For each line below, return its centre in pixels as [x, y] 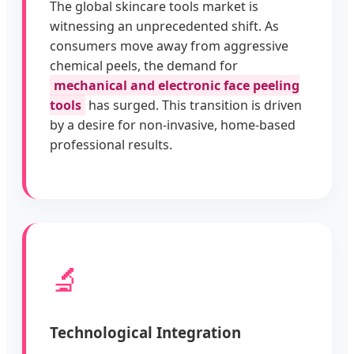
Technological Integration [145, 333]
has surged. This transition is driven [194, 105]
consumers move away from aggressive [169, 46]
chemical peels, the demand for [144, 66]
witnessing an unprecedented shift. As [164, 26]
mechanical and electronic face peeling [177, 86]
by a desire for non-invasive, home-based [173, 125]
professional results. [111, 145]
